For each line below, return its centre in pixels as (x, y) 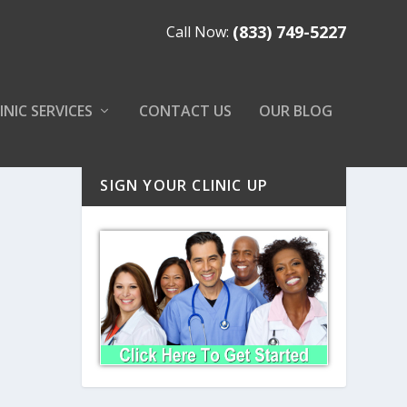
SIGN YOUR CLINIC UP (184, 185)
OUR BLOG (295, 111)
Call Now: (197, 31)
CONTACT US (185, 111)
